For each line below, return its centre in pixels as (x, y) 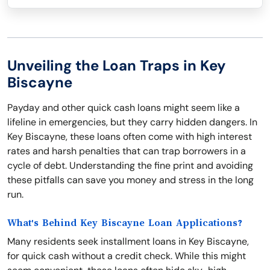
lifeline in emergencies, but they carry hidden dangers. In (132, 122)
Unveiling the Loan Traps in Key (117, 65)
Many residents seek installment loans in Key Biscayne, (128, 241)
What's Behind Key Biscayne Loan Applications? (125, 223)
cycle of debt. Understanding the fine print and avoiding (130, 165)
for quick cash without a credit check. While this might (127, 256)
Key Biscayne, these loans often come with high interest (130, 137)
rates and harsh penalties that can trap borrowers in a (127, 151)
